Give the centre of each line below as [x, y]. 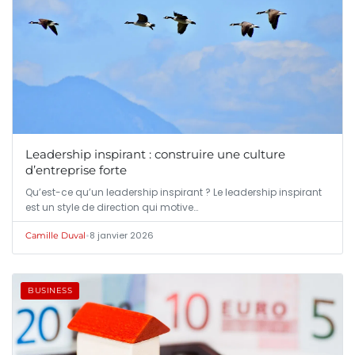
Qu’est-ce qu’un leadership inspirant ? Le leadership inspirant [174, 192]
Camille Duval [55, 235]
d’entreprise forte [76, 170]
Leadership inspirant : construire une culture [155, 154]
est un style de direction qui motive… [112, 207]
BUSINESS [50, 290]
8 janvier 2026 [122, 235]
